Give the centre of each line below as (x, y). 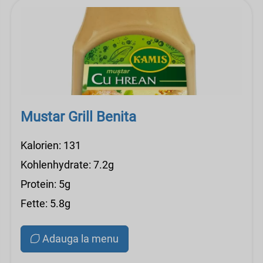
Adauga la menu (80, 239)
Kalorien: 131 (51, 145)
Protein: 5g (45, 184)
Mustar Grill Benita (78, 117)
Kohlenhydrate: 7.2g (67, 165)
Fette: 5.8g (45, 203)
